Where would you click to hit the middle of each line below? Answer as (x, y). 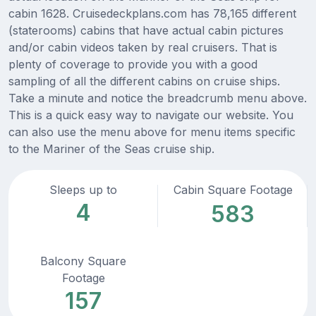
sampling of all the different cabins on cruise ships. (144, 81)
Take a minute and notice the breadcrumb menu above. (158, 98)
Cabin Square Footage (233, 190)
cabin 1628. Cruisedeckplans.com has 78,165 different (152, 14)
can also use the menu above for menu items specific (152, 132)
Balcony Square (83, 261)
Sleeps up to (83, 190)
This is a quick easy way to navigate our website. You (151, 115)
